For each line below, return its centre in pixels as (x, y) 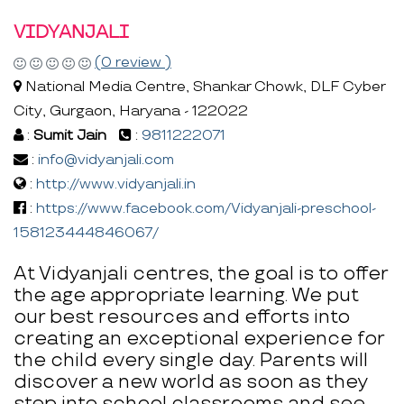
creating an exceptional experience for (199, 339)
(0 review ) (133, 63)
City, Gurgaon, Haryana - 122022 (131, 112)
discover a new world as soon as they (190, 382)
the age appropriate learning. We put (186, 296)
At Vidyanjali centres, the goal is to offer (201, 274)
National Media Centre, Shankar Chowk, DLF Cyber (203, 87)
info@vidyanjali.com (106, 161)
